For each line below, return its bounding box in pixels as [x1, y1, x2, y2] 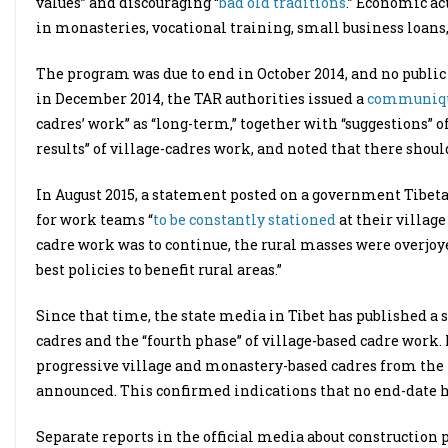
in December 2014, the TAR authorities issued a [36, 89, 367, 108]
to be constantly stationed [153, 210, 336, 229]
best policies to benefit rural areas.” [36, 260, 282, 279]
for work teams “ [36, 210, 153, 229]
